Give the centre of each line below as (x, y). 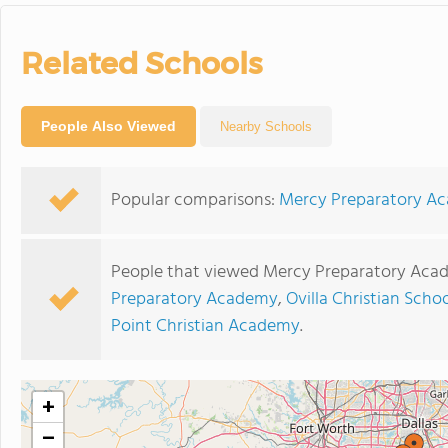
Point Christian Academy (205, 326)
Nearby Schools (266, 126)
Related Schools (141, 63)
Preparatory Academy (194, 299)
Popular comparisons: (195, 200)
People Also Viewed (108, 126)
